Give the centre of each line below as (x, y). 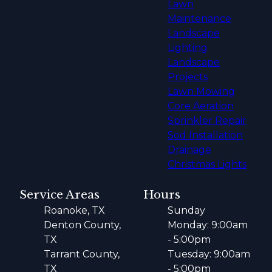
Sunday (186, 210)
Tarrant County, (82, 254)
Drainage (189, 149)
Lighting (188, 47)
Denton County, (82, 225)
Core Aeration (201, 106)
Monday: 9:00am (208, 225)
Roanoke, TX (74, 210)
